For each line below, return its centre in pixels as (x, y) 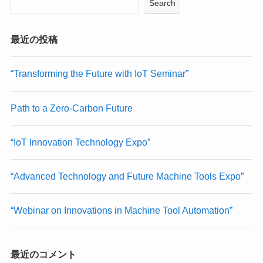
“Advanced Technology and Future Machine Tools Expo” (127, 176)
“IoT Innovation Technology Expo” (80, 142)
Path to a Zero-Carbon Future (71, 108)
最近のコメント (43, 254)
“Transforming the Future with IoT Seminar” (99, 74)
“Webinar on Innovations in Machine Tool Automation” (121, 210)
